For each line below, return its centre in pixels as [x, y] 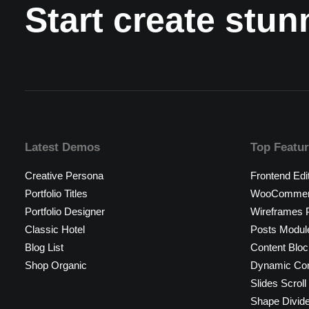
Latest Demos [62, 147]
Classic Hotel [55, 229]
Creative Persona [64, 176]
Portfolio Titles [56, 193]
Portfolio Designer [65, 211]
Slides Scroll [278, 283]
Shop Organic [56, 265]
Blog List [44, 247]
